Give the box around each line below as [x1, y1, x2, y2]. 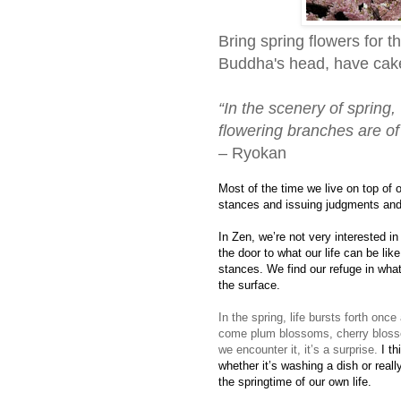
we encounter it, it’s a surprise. [218, 342, 381, 356]
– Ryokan [218, 143, 286, 162]
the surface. [218, 277, 280, 292]
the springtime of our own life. [218, 374, 371, 388]
